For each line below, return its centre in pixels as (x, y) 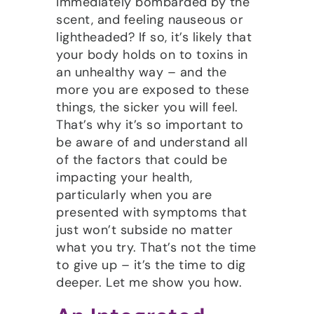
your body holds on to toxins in (152, 54)
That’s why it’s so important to (150, 124)
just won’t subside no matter (144, 230)
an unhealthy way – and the (141, 72)
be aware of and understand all (152, 142)
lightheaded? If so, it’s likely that (154, 37)
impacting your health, (124, 177)
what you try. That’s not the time (156, 247)
